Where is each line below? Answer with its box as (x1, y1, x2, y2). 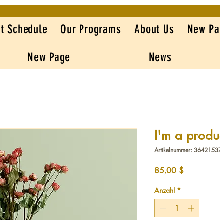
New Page (27, 50, 71, 64)
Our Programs (60, 22, 121, 36)
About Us (134, 22, 174, 36)
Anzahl (154, 186, 175, 195)
